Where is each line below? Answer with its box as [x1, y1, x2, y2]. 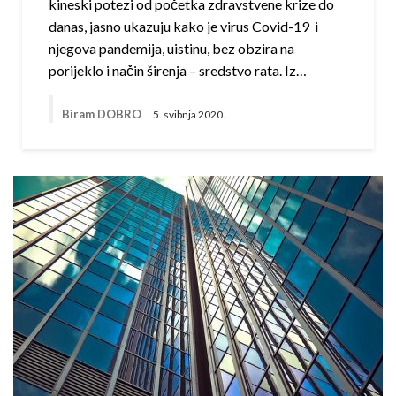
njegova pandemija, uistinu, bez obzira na [49, 40, 294, 57]
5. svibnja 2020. [153, 107, 225, 121]
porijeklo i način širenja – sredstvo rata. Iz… [49, 62, 307, 80]
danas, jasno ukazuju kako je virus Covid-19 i [49, 18, 318, 35]
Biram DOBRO [62, 107, 144, 122]
